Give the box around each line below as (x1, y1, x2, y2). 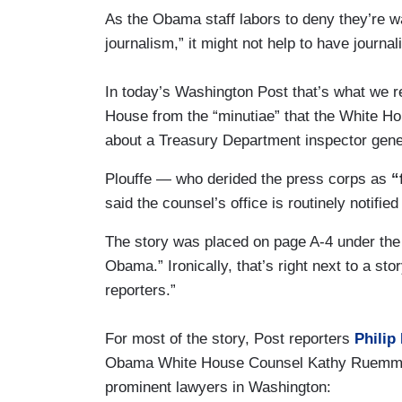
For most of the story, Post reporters (105, 329, 354, 347)
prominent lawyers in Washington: (105, 378, 331, 396)
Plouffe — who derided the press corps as (105, 170, 387, 188)
